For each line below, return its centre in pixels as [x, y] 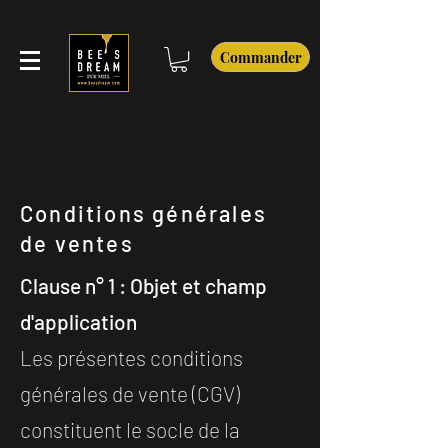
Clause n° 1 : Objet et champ [143, 286]
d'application [78, 322]
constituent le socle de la [130, 430]
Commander [260, 57]
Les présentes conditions [131, 358]
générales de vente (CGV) [130, 394]
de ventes [80, 243]
